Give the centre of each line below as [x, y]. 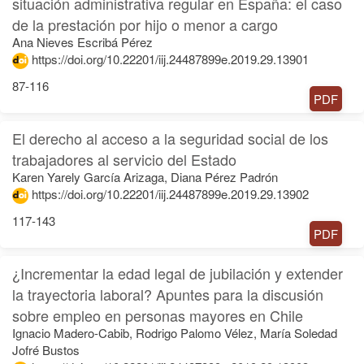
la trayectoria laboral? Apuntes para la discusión [168, 295]
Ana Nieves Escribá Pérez [82, 42]
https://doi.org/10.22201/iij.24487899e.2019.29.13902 [170, 194]
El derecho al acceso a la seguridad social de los [170, 139]
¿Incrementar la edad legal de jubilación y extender [178, 273]
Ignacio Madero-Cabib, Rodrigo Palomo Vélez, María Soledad [175, 333]
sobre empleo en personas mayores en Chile [158, 316]
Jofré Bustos [46, 350]
